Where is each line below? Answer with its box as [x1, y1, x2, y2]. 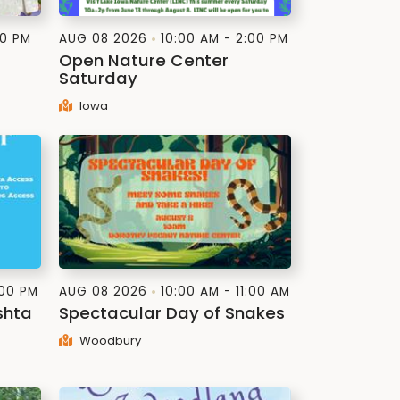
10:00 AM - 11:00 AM [161, 283, 290, 300]
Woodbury [76, 332, 141, 349]
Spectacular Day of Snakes [59, 302, 285, 324]
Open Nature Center [59, 49, 229, 71]
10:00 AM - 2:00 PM [161, 30, 288, 47]
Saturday [59, 67, 137, 89]
